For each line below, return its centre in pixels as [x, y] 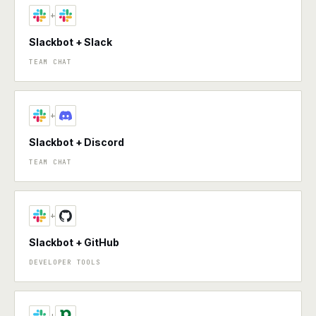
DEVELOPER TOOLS [65, 262]
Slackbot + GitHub [74, 242]
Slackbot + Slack [71, 42]
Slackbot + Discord [77, 142]
